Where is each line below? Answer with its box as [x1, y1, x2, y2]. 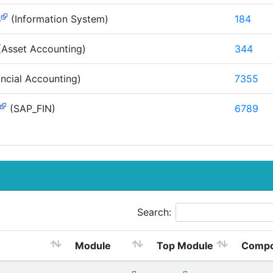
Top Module [157, 239, 213, 252]
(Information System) [7, 12, 108, 25]
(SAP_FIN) [6, 102, 55, 115]
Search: [137, 205, 171, 218]
